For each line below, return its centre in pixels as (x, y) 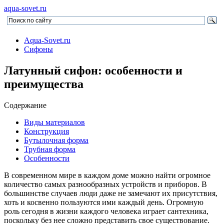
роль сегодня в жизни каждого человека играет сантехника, (106, 211)
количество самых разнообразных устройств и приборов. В (105, 184)
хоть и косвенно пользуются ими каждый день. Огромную (104, 202)
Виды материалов (54, 122)
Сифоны (38, 49)
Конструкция (46, 131)
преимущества (44, 84)
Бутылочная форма (56, 140)
